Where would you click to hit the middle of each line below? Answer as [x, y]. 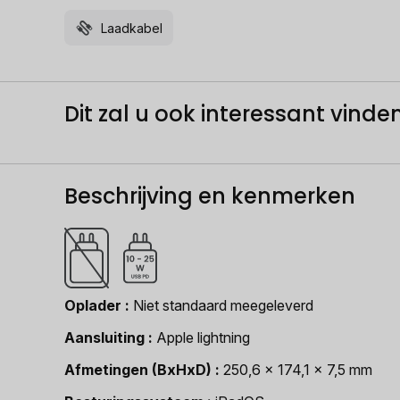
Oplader [93, 305]
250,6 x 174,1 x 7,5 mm [298, 370]
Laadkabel [132, 28]
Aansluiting [104, 337]
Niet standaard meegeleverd [223, 305]
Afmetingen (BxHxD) [138, 370]
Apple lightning [203, 337]
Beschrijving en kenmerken [210, 196]
